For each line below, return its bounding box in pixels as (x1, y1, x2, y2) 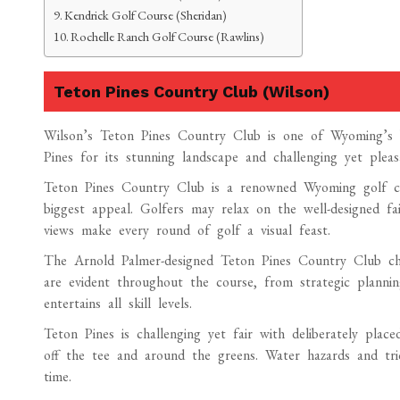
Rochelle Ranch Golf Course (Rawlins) (71, 28, 265, 45)
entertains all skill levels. (43, 294, 192, 312)
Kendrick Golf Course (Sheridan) (64, 6, 228, 23)
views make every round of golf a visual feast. (43, 221, 330, 239)
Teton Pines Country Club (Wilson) (53, 82, 329, 101)
